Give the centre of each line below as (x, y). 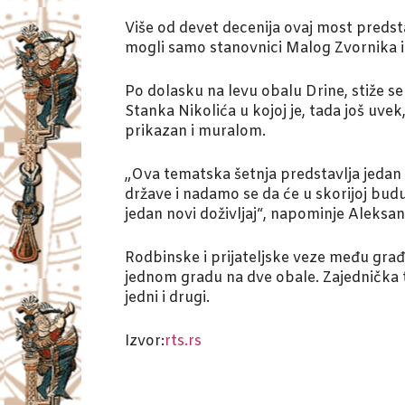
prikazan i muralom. (195, 131)
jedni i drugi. (167, 297)
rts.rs (183, 341)
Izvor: (145, 341)
